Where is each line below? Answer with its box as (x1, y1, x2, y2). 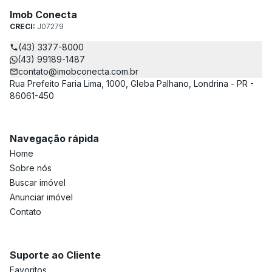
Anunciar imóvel (10, 192, 73, 202)
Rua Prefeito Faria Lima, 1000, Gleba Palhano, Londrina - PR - (10, 78, 254, 89)
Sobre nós (10, 163, 52, 173)
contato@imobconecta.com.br (18, 66, 138, 76)
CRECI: (10, 22, 37, 31)
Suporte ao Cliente (10, 249, 101, 261)
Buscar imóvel (10, 177, 66, 188)
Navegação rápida (10, 132, 99, 144)
